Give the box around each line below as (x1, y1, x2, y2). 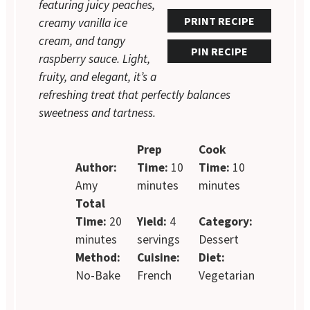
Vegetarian (198, 267, 255, 283)
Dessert (198, 231, 239, 247)
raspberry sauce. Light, (39, 51, 151, 67)
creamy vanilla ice (39, 15, 128, 31)
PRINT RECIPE (183, 14, 255, 28)
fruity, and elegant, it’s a (39, 69, 157, 85)
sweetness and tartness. (39, 105, 156, 121)
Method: (75, 249, 121, 265)
